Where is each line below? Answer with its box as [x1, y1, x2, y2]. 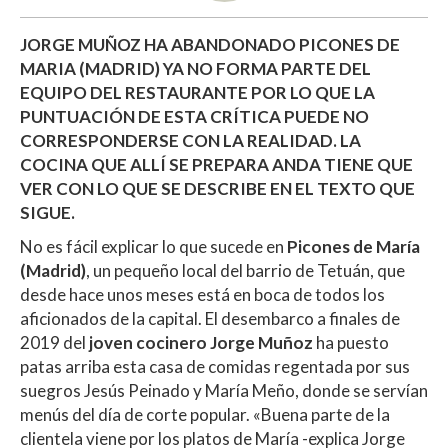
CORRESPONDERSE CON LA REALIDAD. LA [20, 129, 361, 151]
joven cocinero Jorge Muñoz [89, 331, 313, 353]
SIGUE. [20, 201, 75, 223]
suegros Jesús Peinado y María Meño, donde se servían [20, 379, 428, 401]
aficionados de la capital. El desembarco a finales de [20, 307, 400, 329]
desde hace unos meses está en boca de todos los [20, 283, 385, 305]
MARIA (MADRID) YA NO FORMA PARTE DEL [20, 57, 371, 79]
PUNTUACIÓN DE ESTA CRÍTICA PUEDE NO [20, 105, 369, 127]
